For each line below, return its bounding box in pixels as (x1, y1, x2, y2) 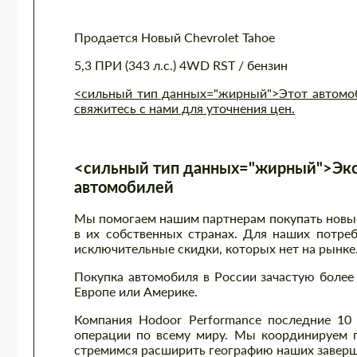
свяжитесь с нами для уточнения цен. (74, 100, 295, 116)
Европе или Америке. (74, 284, 198, 299)
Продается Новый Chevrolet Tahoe (74, 29, 275, 45)
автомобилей (74, 177, 174, 196)
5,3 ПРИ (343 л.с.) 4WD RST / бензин (74, 57, 288, 73)
